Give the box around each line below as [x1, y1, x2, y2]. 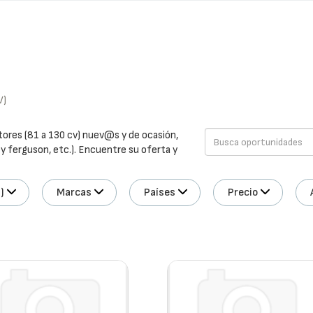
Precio [228, 186, 259, 199]
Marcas [57, 186, 92, 199]
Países [144, 186, 176, 199]
